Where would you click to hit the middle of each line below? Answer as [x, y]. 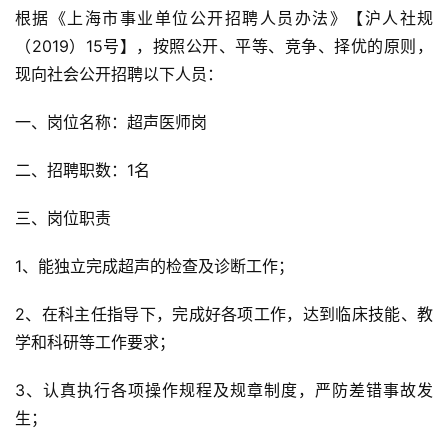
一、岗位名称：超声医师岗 [111, 122]
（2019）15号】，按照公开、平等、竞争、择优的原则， [224, 46]
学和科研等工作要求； [95, 342]
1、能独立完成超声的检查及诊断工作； [154, 266]
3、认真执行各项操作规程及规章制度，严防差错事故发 [224, 390]
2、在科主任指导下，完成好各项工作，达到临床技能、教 [224, 314]
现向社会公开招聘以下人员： [119, 74]
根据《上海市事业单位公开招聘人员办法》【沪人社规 [224, 18]
